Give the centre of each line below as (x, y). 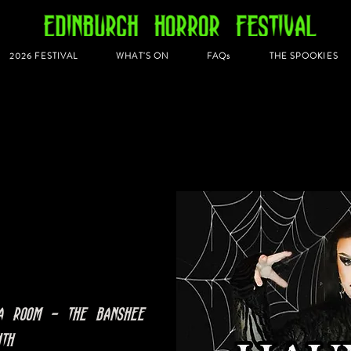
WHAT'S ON (143, 56)
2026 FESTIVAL (43, 56)
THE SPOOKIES (304, 56)
